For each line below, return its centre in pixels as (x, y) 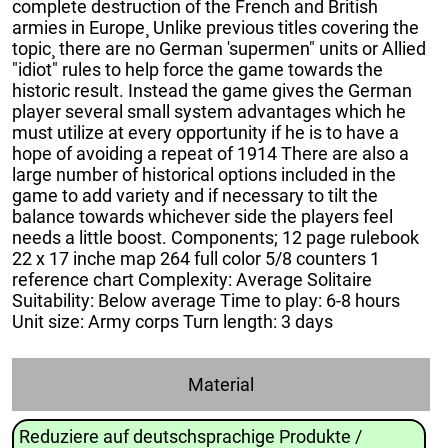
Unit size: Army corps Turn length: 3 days (172, 321)
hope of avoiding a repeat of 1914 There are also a (210, 153)
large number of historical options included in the (204, 174)
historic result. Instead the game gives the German (212, 90)
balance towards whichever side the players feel (202, 216)
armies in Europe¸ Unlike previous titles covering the (215, 27)
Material (221, 384)
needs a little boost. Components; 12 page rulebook (215, 237)
